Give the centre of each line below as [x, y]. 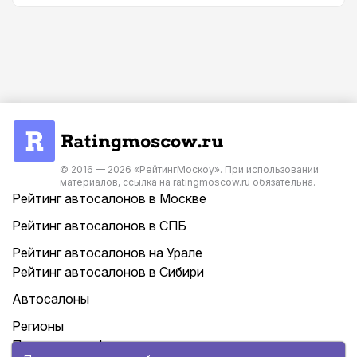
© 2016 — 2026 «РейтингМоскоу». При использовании [189, 170]
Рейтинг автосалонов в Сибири [108, 272]
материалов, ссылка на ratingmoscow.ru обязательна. [188, 182]
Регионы [38, 326]
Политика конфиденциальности [110, 345]
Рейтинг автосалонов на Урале [107, 253]
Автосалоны [51, 299]
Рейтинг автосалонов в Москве [109, 199]
